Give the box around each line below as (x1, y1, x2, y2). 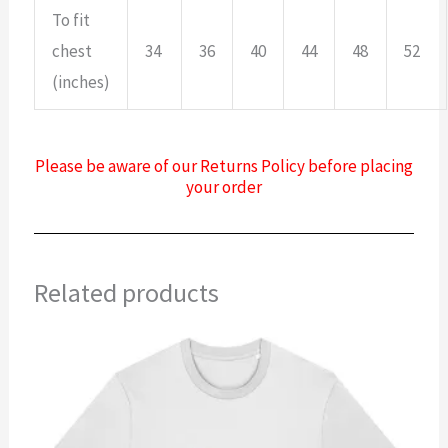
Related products (34, 275, 220, 309)
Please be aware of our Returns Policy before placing (35, 154, 413, 177)
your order (186, 175, 262, 198)
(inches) (52, 71, 111, 94)
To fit (52, 9, 91, 32)
